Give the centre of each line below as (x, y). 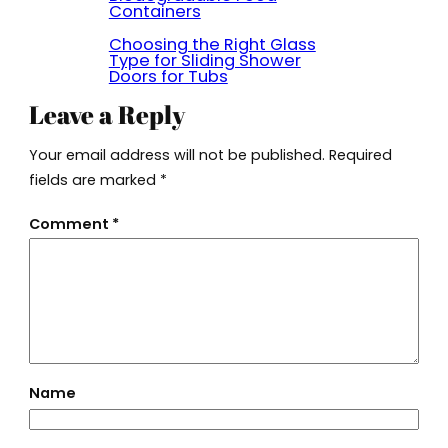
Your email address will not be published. (176, 154)
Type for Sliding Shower (204, 60)
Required (360, 154)
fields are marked (94, 179)
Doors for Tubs (168, 76)
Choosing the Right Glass (212, 44)
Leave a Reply (106, 114)
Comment (70, 224)
